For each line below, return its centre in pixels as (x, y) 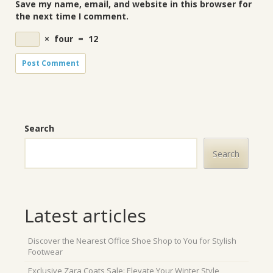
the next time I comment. (72, 16)
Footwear (45, 252)
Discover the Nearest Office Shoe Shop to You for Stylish (132, 241)
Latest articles (85, 215)
